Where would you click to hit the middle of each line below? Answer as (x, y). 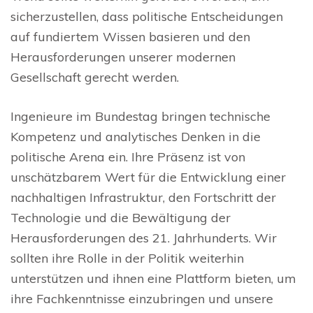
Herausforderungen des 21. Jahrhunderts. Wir (144, 238)
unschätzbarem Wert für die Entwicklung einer (148, 177)
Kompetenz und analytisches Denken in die (136, 137)
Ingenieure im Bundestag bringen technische (140, 117)
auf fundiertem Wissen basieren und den (130, 37)
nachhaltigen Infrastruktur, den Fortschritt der (143, 198)
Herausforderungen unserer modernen (123, 57)
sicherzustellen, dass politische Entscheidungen (147, 17)
